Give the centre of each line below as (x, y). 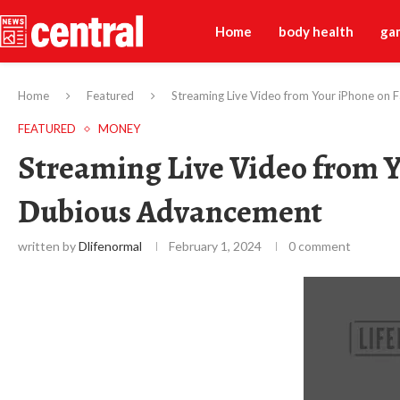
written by (48, 246)
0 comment (320, 246)
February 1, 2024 (215, 246)
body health (316, 31)
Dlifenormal (110, 246)
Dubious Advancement (170, 211)
